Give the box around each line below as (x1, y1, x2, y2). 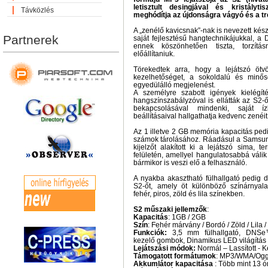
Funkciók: (133, 229, 167, 237)
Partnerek (3, 33, 59, 47)
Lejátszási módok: (133, 244, 196, 252)
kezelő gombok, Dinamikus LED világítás (133, 236, 266, 245)
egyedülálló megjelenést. (133, 81, 215, 89)
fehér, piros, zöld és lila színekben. (133, 190, 245, 198)
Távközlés (21, 6, 54, 14)
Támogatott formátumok (133, 252, 216, 260)
